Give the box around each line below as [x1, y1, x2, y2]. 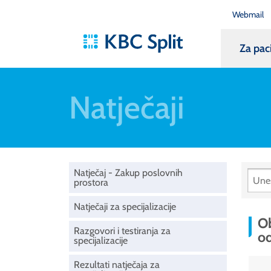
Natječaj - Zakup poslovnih [74, 166, 183, 178]
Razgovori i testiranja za [74, 225, 171, 237]
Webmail [232, 8, 264, 20]
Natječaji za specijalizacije [74, 200, 176, 212]
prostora [74, 176, 108, 188]
